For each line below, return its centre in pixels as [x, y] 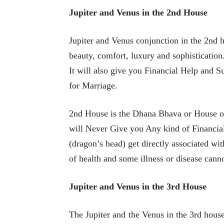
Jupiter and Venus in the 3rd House [138, 187]
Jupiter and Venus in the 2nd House [138, 13]
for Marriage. [93, 86]
